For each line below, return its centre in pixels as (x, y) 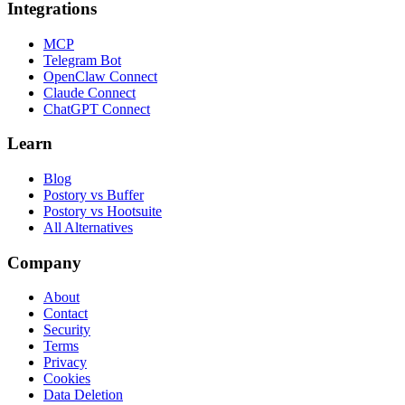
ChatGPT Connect (97, 108)
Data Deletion (83, 395)
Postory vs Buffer (94, 194)
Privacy (65, 363)
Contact (66, 314)
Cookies (67, 379)
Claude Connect (89, 92)
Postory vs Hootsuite (103, 211)
